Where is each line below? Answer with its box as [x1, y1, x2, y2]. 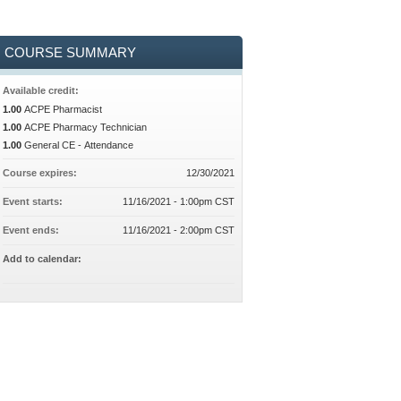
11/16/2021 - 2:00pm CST [123, 225, 235, 235]
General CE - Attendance [23, 140, 133, 150]
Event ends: [2, 225, 62, 235]
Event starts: [2, 196, 65, 207]
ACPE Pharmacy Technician [23, 122, 147, 132]
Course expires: [2, 167, 80, 178]
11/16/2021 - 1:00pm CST [123, 196, 235, 207]
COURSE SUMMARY [4, 45, 136, 60]
